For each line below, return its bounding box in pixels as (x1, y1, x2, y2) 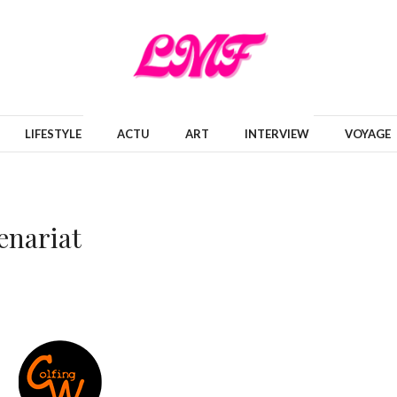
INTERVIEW (245, 127, 309, 141)
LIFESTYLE (25, 127, 82, 141)
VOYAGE (345, 127, 391, 141)
